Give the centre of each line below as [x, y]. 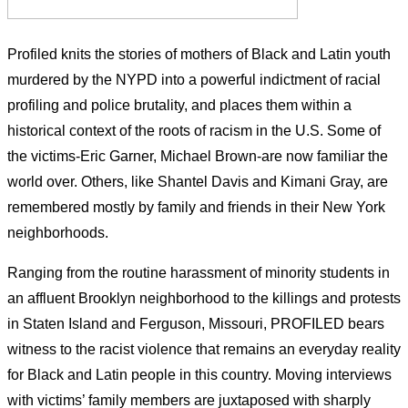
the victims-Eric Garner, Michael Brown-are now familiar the [198, 157]
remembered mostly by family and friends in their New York [196, 208]
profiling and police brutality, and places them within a [179, 106]
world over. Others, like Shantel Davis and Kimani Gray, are [198, 182]
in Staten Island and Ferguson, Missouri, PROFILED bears [196, 324]
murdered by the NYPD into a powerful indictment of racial [194, 80]
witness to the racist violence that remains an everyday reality [204, 350]
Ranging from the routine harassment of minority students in [199, 273]
